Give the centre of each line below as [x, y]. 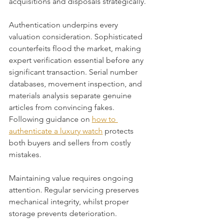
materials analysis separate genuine [71, 96]
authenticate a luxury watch [56, 131]
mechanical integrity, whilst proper [70, 202]
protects [119, 131]
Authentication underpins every [64, 25]
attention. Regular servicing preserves [75, 190]
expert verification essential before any [77, 60]
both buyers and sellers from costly [71, 143]
